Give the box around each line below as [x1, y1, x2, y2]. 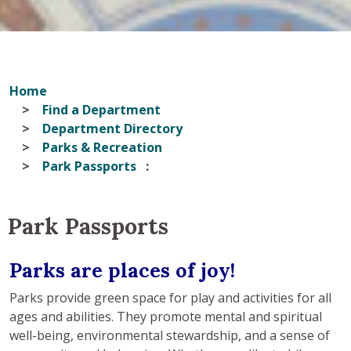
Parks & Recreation [42, 138, 162, 156]
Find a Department [42, 100, 161, 118]
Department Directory [42, 119, 183, 137]
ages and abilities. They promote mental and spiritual [9, 307, 322, 325]
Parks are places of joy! [9, 257, 235, 283]
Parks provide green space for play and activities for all [9, 288, 331, 306]
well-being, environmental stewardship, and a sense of [9, 326, 330, 344]
